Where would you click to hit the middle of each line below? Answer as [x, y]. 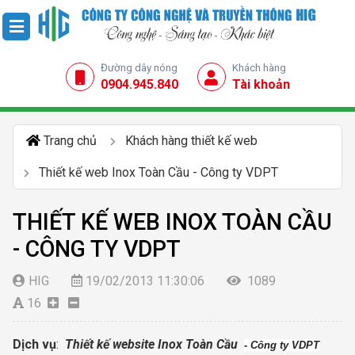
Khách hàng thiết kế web [191, 140]
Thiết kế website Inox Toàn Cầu [155, 344]
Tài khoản [261, 84]
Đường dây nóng [139, 67]
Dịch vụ [34, 344]
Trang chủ [70, 140]
